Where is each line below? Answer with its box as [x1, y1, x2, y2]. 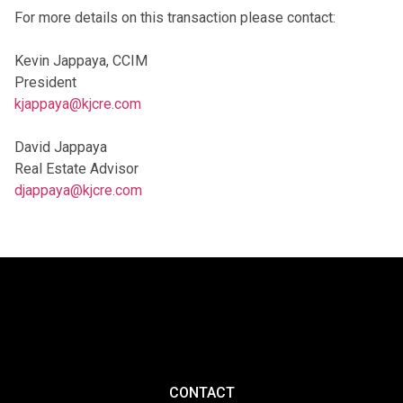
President [14, 73, 76, 91]
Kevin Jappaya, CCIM [14, 51, 148, 69]
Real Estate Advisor [14, 159, 139, 177]
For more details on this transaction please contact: [14, 8, 336, 26]
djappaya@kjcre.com [14, 181, 142, 199]
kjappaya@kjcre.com [14, 94, 141, 112]
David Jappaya [14, 138, 107, 156]
